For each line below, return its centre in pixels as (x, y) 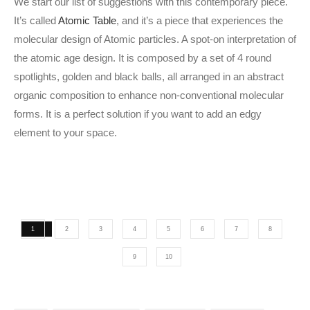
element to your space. (65, 133)
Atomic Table (87, 21)
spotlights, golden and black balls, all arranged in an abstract (149, 77)
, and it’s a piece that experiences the (200, 21)
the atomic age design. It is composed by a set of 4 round (143, 58)
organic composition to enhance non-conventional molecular (149, 95)
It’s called (36, 21)
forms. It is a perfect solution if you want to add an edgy (138, 114)
